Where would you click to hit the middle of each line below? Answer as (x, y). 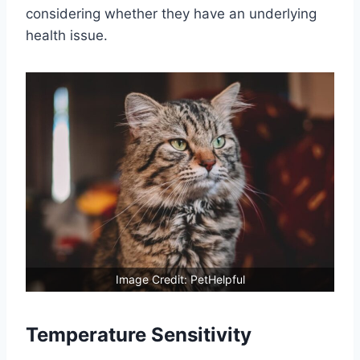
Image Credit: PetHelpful (180, 279)
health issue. (67, 35)
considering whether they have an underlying (171, 13)
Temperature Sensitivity (139, 334)
